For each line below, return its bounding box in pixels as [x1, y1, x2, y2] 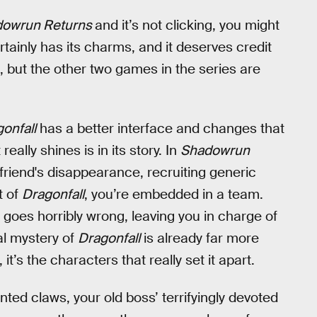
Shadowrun [180, 141, 250, 159]
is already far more [140, 229, 259, 247]
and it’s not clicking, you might [95, 16, 279, 35]
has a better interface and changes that [36, 119, 284, 137]
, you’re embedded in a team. [84, 185, 263, 203]
